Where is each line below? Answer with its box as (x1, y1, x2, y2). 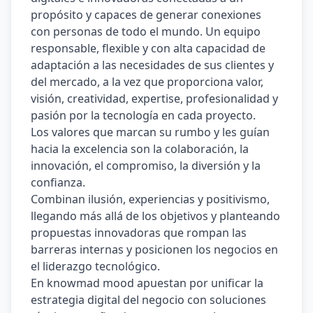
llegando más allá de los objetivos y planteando (31, 208, 280, 224)
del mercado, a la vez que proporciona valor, (31, 74, 263, 89)
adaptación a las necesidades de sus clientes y (31, 57, 274, 73)
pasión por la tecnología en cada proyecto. (31, 108, 259, 123)
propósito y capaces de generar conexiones (31, 7, 261, 22)
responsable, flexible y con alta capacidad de (31, 41, 265, 56)
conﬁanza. (31, 175, 88, 190)
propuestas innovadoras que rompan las (31, 225, 247, 240)
